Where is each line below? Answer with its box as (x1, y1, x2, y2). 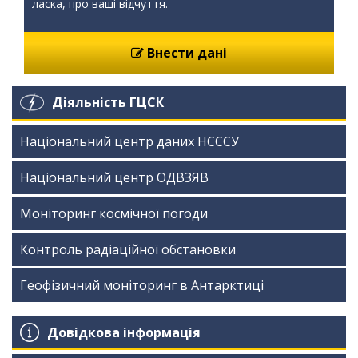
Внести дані (144, 44, 227, 62)
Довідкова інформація (47, 323, 201, 341)
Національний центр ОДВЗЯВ (20, 169, 209, 186)
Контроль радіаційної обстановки (20, 241, 236, 258)
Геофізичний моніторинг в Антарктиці (20, 276, 264, 294)
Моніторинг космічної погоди (20, 205, 208, 222)
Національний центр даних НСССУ (20, 133, 239, 150)
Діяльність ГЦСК (52, 93, 164, 111)
